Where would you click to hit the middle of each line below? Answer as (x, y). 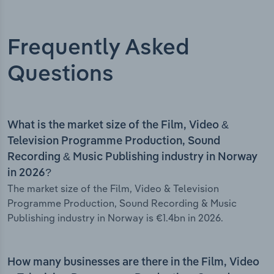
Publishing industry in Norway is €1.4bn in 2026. (115, 218)
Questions (61, 75)
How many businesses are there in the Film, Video (133, 263)
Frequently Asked (98, 49)
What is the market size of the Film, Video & (118, 126)
